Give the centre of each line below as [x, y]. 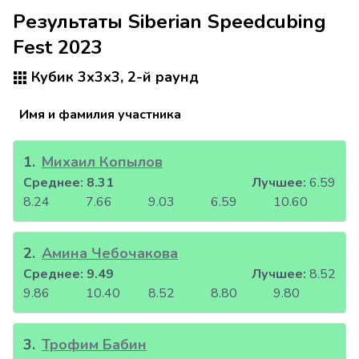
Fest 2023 [58, 47]
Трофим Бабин [94, 345]
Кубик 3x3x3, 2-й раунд [113, 77]
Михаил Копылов [102, 162]
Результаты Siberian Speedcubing [169, 22]
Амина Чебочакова [110, 254]
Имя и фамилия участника [100, 115]
